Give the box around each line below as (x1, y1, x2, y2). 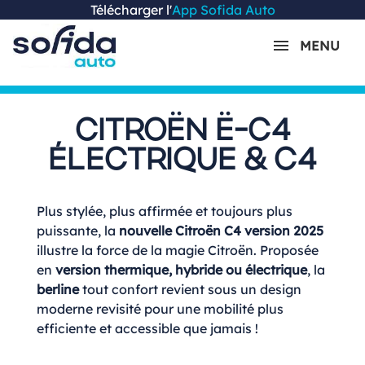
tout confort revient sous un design (79, 280, 301, 297)
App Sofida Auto (171, 2, 275, 18)
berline (37, 280, 79, 297)
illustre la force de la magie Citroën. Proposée (37, 241, 319, 258)
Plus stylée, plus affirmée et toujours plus (37, 202, 292, 219)
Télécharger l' (90, 2, 172, 18)
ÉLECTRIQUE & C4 (48, 146, 317, 177)
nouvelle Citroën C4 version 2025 (119, 222, 323, 239)
